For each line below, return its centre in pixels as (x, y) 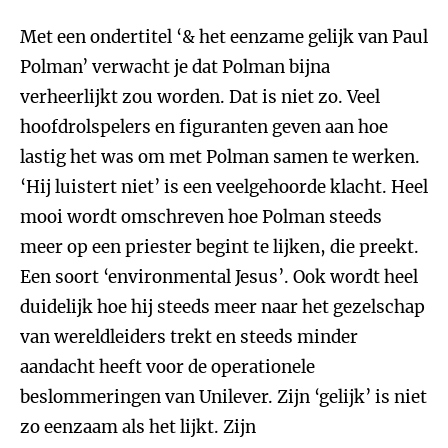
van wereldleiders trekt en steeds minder (189, 337)
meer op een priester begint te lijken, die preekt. (219, 247)
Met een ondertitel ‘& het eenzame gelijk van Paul (224, 37)
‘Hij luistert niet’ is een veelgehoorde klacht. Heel (224, 187)
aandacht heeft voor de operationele (167, 367)
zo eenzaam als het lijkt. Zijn (138, 427)
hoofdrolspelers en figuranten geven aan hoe (204, 127)
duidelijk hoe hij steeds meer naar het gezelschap (222, 307)
